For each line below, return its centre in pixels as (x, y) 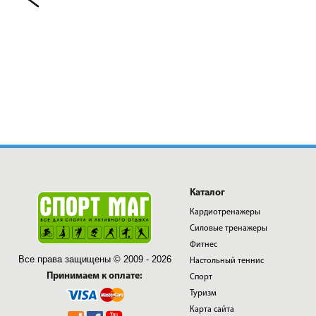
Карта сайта (212, 310)
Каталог (207, 193)
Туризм (203, 293)
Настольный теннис (226, 261)
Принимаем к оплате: (95, 276)
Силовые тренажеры (228, 229)
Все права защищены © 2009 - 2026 (95, 260)
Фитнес (203, 245)
